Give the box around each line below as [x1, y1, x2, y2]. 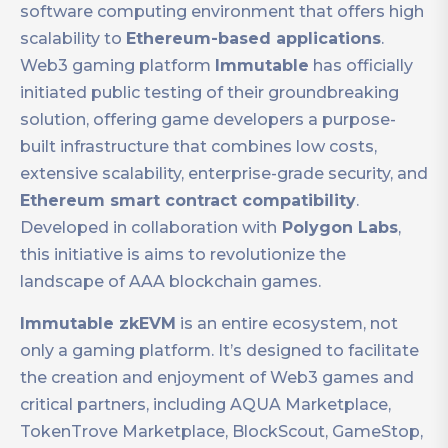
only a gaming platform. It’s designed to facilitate [20, 341, 419, 361]
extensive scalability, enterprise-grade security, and [20, 164, 428, 184]
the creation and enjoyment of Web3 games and [20, 368, 414, 388]
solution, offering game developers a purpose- [20, 110, 396, 130]
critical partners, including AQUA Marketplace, [20, 395, 391, 415]
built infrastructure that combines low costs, [20, 137, 377, 157]
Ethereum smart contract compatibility [20, 191, 356, 211]
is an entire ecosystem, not [176, 314, 398, 334]
